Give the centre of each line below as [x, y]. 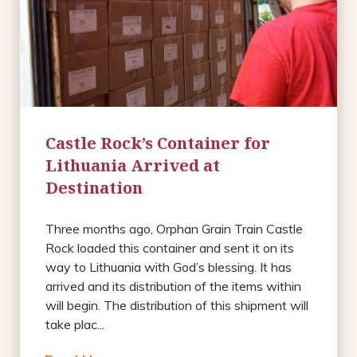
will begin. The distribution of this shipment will [177, 305]
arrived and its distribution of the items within [173, 286]
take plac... [75, 324]
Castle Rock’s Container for [158, 143]
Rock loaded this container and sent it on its [170, 247]
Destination [94, 187]
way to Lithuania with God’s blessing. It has [169, 267]
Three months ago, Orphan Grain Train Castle [174, 228]
